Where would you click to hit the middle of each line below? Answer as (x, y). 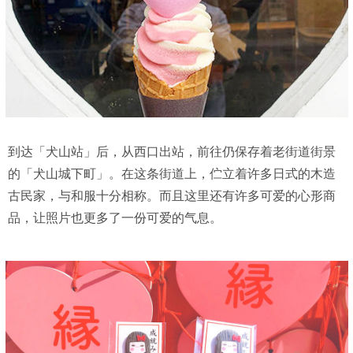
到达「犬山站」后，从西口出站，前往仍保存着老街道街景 (172, 151)
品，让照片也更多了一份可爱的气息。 (115, 217)
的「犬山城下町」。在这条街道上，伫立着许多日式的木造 (172, 173)
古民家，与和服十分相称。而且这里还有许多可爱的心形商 (172, 195)
